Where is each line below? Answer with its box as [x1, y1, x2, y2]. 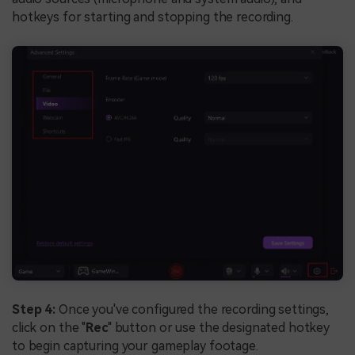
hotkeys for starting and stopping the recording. [12, 9, 293, 25]
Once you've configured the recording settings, [58, 302, 330, 318]
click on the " [12, 320, 86, 336]
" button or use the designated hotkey [107, 320, 330, 336]
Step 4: [12, 302, 59, 318]
